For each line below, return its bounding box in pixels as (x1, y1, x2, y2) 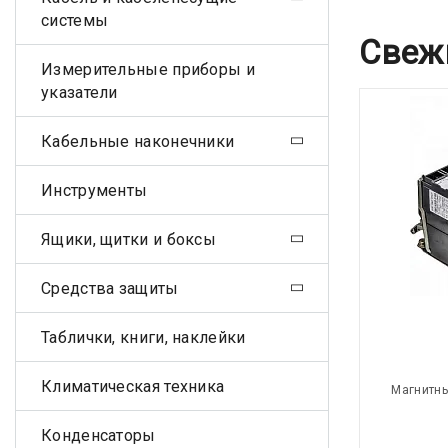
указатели (41, 82, 118, 102)
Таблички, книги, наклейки (41, 327, 246, 347)
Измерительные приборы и (41, 59, 255, 79)
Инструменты (41, 180, 148, 200)
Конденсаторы (41, 425, 156, 445)
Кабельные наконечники (41, 131, 235, 151)
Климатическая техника (41, 376, 225, 396)
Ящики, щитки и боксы (41, 229, 216, 249)
